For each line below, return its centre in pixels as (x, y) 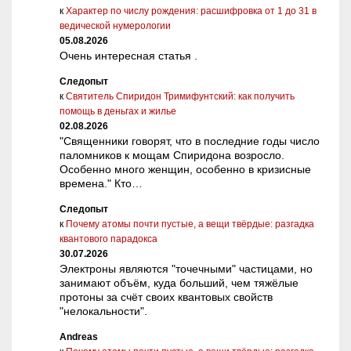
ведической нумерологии (115, 25)
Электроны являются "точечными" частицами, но (186, 268)
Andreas (79, 337)
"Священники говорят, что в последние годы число (190, 141)
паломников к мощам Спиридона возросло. (172, 155)
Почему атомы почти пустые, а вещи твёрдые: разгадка (190, 224)
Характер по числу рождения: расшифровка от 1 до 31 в (191, 11)
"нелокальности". (103, 311)
